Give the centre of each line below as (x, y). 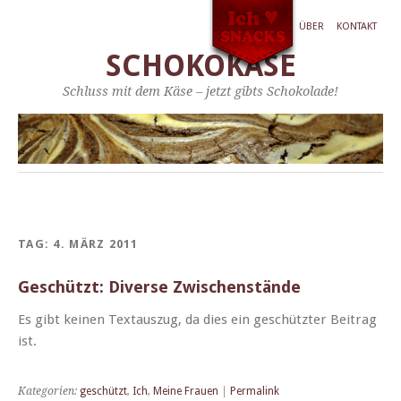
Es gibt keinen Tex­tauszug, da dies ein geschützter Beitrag (197, 319)
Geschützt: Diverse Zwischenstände (159, 286)
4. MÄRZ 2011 (96, 243)
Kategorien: (49, 391)
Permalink (255, 391)
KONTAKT (357, 26)
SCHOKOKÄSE (200, 66)
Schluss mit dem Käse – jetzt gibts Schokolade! (200, 91)
